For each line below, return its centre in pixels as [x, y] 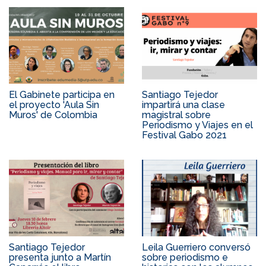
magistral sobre [176, 115]
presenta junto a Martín [60, 257]
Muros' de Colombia [53, 115]
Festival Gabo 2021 [184, 135]
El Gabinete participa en [62, 94]
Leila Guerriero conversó [196, 247]
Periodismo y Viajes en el [197, 125]
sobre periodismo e [185, 257]
